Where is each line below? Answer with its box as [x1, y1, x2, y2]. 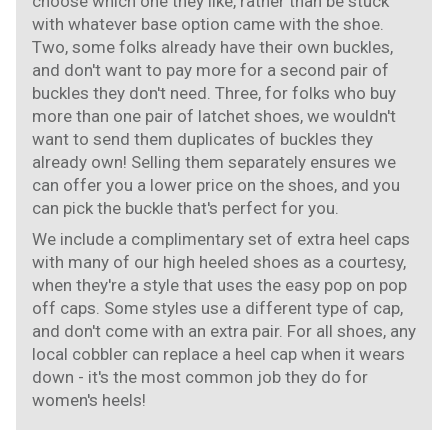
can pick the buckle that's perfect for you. [32, 197, 339, 218]
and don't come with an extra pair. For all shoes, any [32, 320, 416, 341]
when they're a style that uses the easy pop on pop [32, 274, 407, 295]
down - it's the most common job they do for [32, 366, 368, 387]
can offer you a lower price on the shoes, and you [32, 174, 400, 195]
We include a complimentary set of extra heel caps [32, 228, 410, 249]
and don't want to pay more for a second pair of [32, 59, 389, 80]
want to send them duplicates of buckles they [32, 128, 373, 149]
